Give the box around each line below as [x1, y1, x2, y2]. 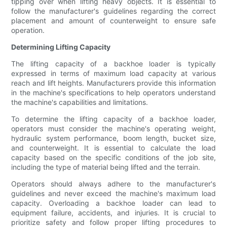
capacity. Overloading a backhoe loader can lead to [11, 199, 216, 208]
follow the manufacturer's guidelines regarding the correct [11, 7, 216, 16]
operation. [11, 26, 45, 35]
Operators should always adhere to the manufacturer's [11, 179, 216, 188]
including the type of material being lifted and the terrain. [11, 163, 201, 172]
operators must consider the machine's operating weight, [11, 124, 216, 133]
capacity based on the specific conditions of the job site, [11, 153, 216, 162]
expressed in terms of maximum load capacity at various [11, 69, 216, 78]
